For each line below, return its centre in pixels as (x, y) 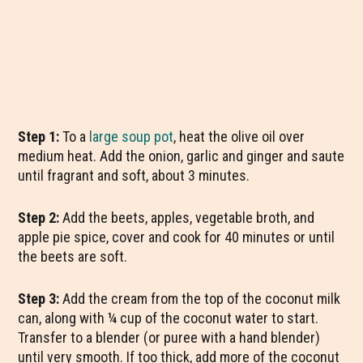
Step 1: (41, 136)
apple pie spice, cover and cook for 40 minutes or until (177, 237)
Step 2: (41, 217)
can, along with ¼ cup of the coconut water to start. (169, 318)
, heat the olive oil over (239, 136)
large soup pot (132, 136)
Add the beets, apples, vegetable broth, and (189, 217)
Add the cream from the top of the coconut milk (202, 298)
